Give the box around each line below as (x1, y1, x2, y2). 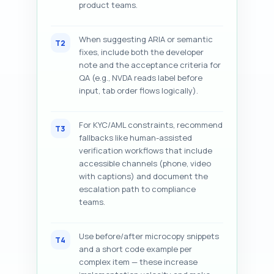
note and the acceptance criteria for (79, 59, 221, 70)
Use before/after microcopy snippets (79, 231, 219, 242)
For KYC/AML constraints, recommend (79, 119, 223, 130)
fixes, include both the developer (79, 46, 204, 57)
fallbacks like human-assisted (79, 132, 192, 143)
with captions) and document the (79, 171, 208, 182)
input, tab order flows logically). (79, 85, 198, 96)
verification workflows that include (79, 145, 212, 156)
